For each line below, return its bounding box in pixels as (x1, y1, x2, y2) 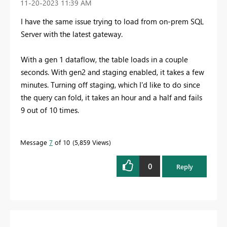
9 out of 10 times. (21, 105, 79, 116)
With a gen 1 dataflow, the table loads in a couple (21, 54, 188, 65)
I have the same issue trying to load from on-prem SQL (21, 16, 204, 27)
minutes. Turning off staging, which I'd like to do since (21, 80, 200, 90)
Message (20, 138, 49, 147)
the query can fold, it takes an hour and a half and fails (21, 92, 202, 103)
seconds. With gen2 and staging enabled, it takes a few (21, 67, 204, 78)
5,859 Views (74, 138, 109, 147)
